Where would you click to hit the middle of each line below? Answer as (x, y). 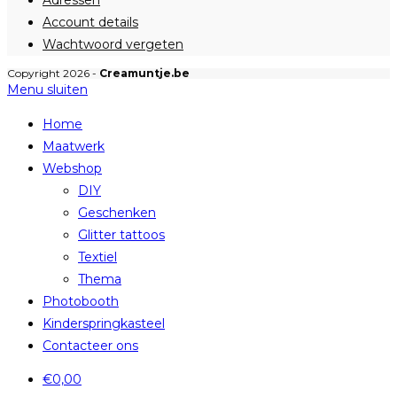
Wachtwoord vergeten (113, 44)
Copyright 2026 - (53, 73)
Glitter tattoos (121, 235)
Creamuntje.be (144, 73)
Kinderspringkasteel (104, 323)
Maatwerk (74, 146)
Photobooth (81, 301)
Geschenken (117, 213)
